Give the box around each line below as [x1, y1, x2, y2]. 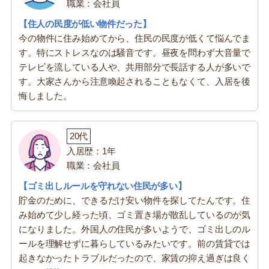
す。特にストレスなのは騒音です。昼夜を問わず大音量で [19, 47, 250, 58]
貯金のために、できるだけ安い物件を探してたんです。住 [19, 195, 250, 205]
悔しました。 [19, 90, 72, 101]
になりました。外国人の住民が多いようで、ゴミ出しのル [19, 223, 250, 234]
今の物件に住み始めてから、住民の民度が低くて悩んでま [19, 32, 250, 43]
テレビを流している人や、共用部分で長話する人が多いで [19, 61, 250, 72]
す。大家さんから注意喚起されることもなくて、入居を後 [19, 76, 250, 86]
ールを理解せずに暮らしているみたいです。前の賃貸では [19, 238, 250, 249]
